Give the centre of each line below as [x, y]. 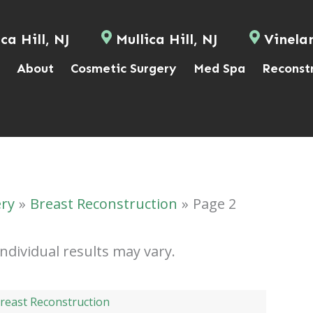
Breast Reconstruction [104, 204]
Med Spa [220, 68]
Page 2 [214, 204]
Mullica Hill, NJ [167, 39]
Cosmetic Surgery [124, 68]
